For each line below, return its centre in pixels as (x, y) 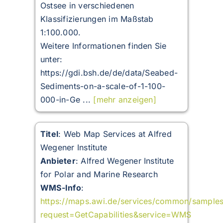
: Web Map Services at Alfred (115, 134)
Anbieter (58, 161)
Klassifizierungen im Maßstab (97, 19)
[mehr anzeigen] (125, 100)
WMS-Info (60, 188)
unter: (51, 59)
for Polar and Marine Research (99, 174)
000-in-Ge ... (67, 100)
